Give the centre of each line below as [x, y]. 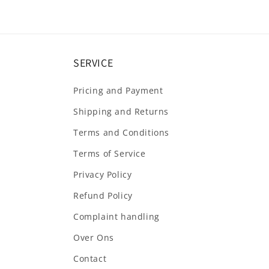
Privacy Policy [103, 174]
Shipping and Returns [121, 111]
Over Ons [94, 237]
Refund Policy [103, 195]
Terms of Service [110, 153]
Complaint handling [116, 216]
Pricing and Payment [118, 90]
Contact [90, 258]
